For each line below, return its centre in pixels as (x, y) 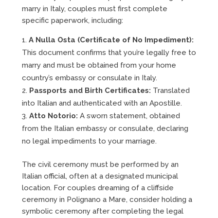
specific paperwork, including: (72, 20)
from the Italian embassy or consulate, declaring (105, 128)
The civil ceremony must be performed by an (100, 164)
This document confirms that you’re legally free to (109, 52)
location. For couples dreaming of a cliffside (98, 188)
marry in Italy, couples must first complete (94, 9)
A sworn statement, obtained (129, 116)
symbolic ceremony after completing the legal (102, 211)
